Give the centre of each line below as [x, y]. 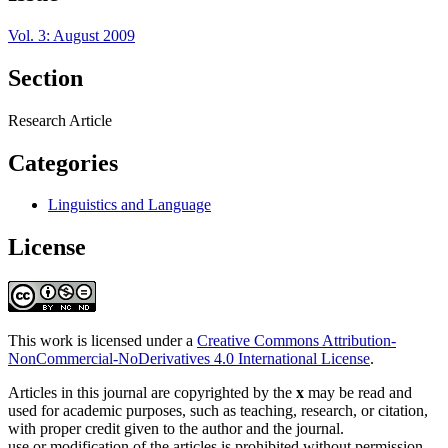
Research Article [60, 120]
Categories [63, 162]
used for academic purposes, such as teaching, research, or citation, [218, 411]
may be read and [358, 393]
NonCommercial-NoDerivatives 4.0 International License [189, 359]
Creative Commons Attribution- [296, 341]
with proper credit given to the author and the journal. [176, 429]
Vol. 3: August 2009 [71, 35]
